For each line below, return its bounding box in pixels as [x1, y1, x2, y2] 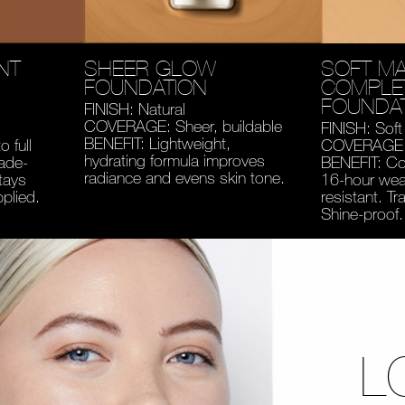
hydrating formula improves [83, 149, 265, 170]
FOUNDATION [83, 73, 207, 99]
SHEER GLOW [83, 54, 216, 80]
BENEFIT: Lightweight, [83, 132, 231, 153]
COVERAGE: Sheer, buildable [83, 115, 282, 136]
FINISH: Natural [83, 98, 185, 118]
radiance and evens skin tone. [83, 166, 285, 187]
